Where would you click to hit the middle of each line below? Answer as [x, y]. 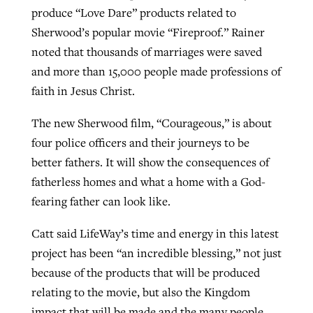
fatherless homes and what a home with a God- [148, 182]
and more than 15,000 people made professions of [156, 72]
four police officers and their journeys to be [140, 143]
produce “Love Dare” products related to [133, 13]
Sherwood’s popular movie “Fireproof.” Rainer [148, 32]
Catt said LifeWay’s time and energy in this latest [155, 233]
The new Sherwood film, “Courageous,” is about [151, 123]
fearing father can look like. [101, 202]
